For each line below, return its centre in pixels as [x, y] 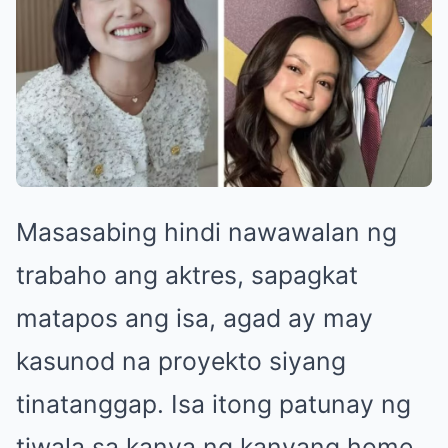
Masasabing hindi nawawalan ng [206, 231]
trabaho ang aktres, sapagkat [187, 274]
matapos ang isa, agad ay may [194, 317]
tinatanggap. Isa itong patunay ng [213, 403]
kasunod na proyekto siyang [181, 360]
